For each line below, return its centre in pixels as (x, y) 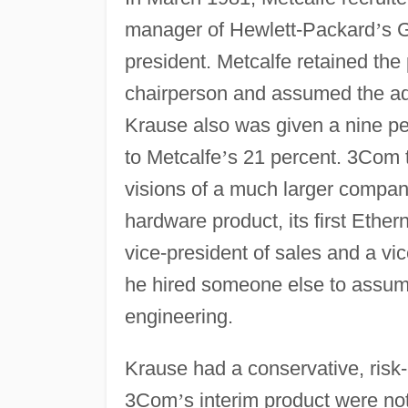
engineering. (178, 316)
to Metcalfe (173, 157)
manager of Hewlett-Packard (250, 29)
